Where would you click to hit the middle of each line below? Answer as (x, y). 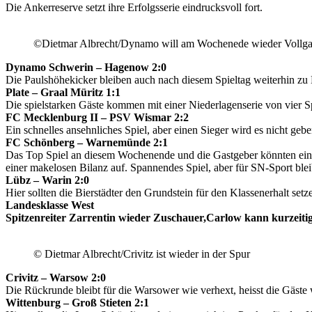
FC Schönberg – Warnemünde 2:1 (87, 142)
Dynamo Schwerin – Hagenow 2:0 (86, 67)
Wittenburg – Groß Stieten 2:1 (77, 302)
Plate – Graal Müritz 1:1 (63, 92)
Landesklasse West (50, 205)
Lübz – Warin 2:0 (47, 180)
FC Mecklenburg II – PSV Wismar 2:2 (97, 117)
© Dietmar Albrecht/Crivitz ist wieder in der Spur (142, 253)
